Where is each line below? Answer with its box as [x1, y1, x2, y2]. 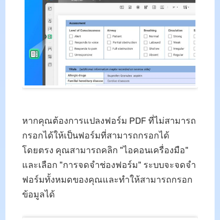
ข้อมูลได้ [22, 189, 55, 200]
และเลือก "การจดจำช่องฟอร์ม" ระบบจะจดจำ [22, 160, 196, 171]
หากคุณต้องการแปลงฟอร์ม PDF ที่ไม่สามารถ [22, 115, 196, 127]
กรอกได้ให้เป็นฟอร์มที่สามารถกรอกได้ [22, 130, 169, 141]
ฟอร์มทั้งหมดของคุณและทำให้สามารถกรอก [22, 174, 192, 186]
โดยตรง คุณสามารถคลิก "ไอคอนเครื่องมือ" [22, 145, 189, 156]
